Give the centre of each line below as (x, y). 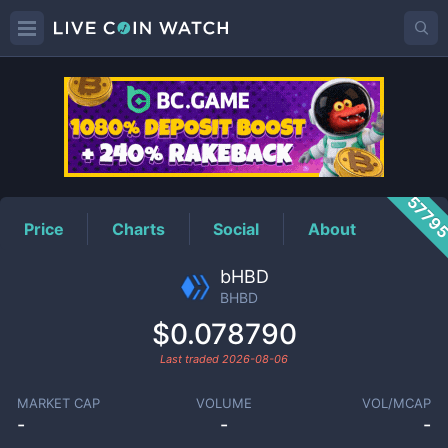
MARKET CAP (58, 403)
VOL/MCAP (397, 403)
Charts (139, 228)
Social (236, 228)
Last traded (191, 359)
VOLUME (223, 403)
